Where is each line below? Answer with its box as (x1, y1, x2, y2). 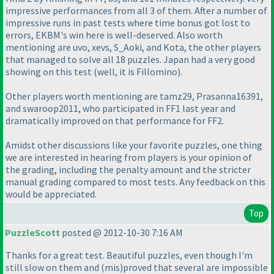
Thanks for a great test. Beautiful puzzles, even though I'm (6, 249, 253, 262)
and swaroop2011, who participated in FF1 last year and (6, 102, 235, 115)
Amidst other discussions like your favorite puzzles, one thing (6, 139, 262, 152)
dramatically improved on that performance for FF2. (6, 114, 224, 127)
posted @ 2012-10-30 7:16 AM (60, 226, 183, 239)
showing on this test (6, 65, 94, 78)
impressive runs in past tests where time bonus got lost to (6, 17, 250, 29)
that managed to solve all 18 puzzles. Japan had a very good (6, 53, 255, 66)
